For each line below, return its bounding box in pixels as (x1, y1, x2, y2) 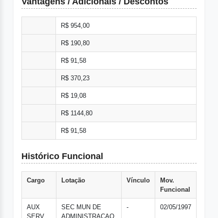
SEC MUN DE (61, 203, 101, 211)
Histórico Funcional (21, 151, 103, 162)
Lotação (61, 177, 85, 184)
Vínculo (127, 177, 150, 184)
